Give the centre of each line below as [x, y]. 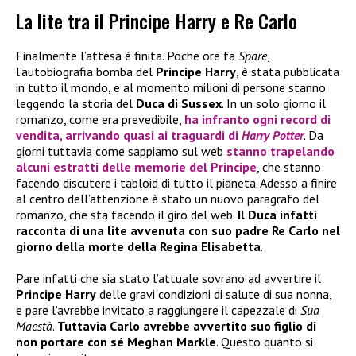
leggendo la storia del [76, 103]
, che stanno [289, 166]
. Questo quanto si [265, 341]
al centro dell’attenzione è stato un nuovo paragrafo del [168, 198]
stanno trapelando [281, 151]
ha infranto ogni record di [257, 119]
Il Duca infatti [277, 214]
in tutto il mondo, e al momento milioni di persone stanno [171, 87]
